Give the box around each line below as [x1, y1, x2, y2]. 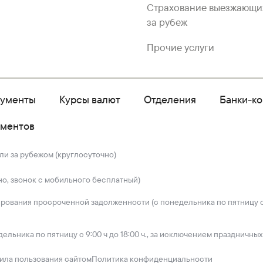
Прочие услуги [146, 41, 214, 54]
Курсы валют [59, 92, 120, 106]
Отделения [144, 92, 196, 106]
